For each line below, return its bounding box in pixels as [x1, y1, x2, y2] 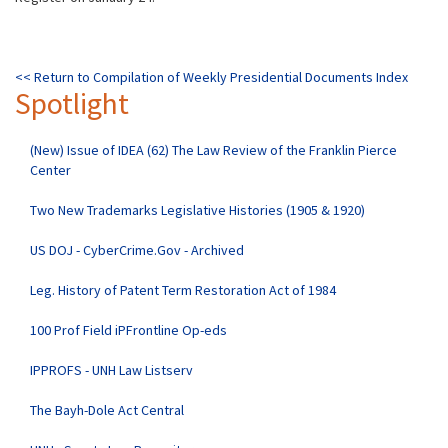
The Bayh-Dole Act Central [30, 401, 184, 419]
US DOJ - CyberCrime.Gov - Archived [30, 241, 244, 259]
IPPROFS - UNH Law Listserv [30, 361, 193, 379]
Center [30, 161, 71, 179]
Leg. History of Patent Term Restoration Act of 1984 [30, 281, 336, 299]
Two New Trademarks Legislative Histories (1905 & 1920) [30, 201, 365, 219]
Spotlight [15, 84, 129, 122]
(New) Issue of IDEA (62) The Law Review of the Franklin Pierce [30, 141, 397, 159]
